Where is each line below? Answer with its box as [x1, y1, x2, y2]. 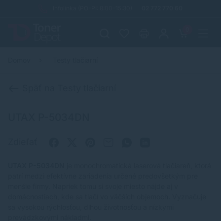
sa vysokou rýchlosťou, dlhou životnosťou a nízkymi [8, 203, 174, 212]
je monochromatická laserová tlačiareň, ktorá [65, 161, 211, 170]
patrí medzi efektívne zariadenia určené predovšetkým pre [8, 172, 198, 181]
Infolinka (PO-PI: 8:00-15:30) [53, 4, 132, 12]
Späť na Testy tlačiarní [20, 83, 116, 93]
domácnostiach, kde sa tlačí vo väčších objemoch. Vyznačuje [8, 192, 206, 201]
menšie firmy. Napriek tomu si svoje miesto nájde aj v [8, 182, 178, 191]
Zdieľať [8, 137, 40, 147]
